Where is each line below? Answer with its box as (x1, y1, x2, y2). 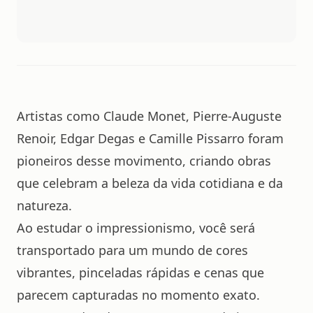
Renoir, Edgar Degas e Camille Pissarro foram (17, 130, 284, 147)
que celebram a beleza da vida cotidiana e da (17, 175, 283, 191)
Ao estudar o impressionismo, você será (17, 219, 255, 236)
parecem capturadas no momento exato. (17, 286, 260, 303)
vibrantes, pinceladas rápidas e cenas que (17, 264, 264, 281)
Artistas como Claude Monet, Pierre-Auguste (17, 108, 282, 124)
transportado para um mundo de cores (17, 242, 248, 259)
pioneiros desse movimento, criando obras (17, 152, 271, 169)
